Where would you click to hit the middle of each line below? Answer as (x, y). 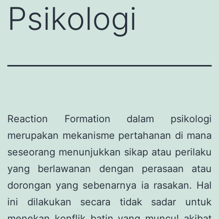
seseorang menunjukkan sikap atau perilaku (109, 152)
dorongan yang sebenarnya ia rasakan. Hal (109, 185)
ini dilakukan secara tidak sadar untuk (109, 202)
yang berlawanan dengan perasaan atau (109, 168)
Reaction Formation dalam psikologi (109, 119)
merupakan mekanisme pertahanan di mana (109, 135)
